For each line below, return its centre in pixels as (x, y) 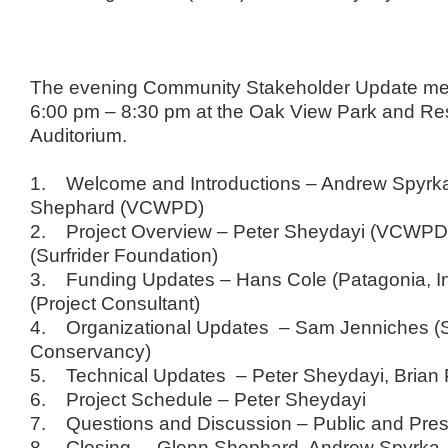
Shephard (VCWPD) (116, 206)
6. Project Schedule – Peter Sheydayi (197, 398)
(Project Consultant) (114, 302)
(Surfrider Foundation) (123, 254)
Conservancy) (90, 350)
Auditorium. (78, 134)
